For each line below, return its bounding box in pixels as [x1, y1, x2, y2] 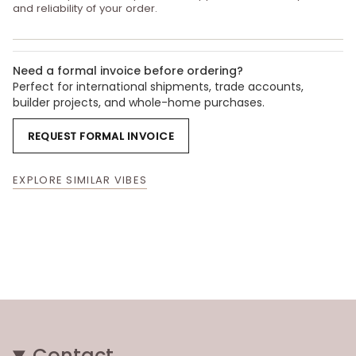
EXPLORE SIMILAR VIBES [13, 172, 148, 188]
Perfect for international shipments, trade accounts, [13, 79, 304, 95]
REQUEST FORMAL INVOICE [28, 128, 175, 144]
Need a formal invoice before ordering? [13, 63, 243, 79]
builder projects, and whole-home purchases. [13, 95, 265, 111]
